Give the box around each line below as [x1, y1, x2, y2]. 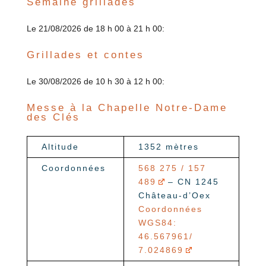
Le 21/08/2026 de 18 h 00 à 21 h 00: [26, 24, 164, 34]
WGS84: [138, 218, 177, 228]
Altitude [41, 142, 79, 152]
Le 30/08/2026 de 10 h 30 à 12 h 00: [26, 77, 164, 87]
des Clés [26, 112, 80, 123]
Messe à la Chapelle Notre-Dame [26, 102, 227, 114]
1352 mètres [138, 142, 199, 152]
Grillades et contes [26, 49, 144, 61]
